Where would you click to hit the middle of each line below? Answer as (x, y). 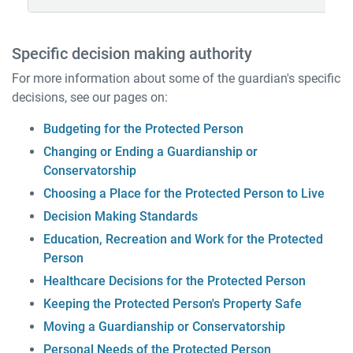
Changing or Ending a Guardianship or (150, 152)
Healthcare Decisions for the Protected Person (175, 281)
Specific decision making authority (132, 54)
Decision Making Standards (121, 216)
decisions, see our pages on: (90, 97)
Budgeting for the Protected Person (143, 129)
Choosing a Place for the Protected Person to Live (184, 193)
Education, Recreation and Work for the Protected (183, 239)
